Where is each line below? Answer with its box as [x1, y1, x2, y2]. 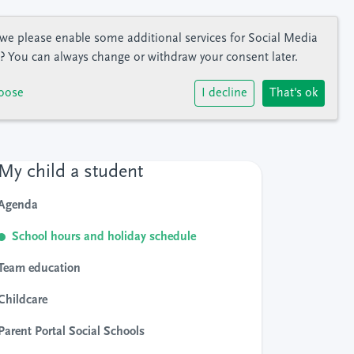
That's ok [269, 87, 318, 100]
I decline [201, 87, 247, 100]
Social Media [248, 32, 318, 45]
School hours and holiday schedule [12, 231, 196, 243]
